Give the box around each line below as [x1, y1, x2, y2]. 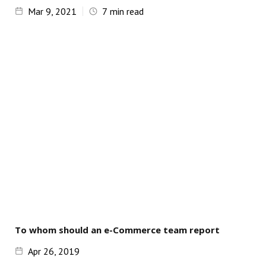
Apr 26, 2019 [27, 245, 80, 258]
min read [107, 5, 144, 17]
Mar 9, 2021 [27, 5, 77, 17]
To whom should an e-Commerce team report [14, 224, 220, 236]
